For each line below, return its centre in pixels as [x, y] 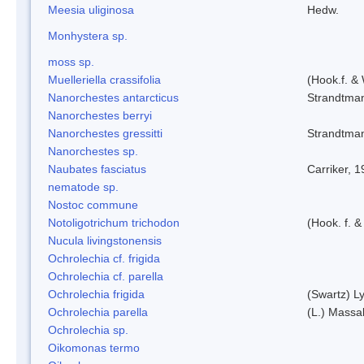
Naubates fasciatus [97, 169]
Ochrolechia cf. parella [106, 276]
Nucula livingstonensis [105, 240]
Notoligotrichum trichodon [114, 222]
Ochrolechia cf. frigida [104, 258]
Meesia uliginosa [91, 9]
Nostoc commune [93, 204]
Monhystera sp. [88, 35]
